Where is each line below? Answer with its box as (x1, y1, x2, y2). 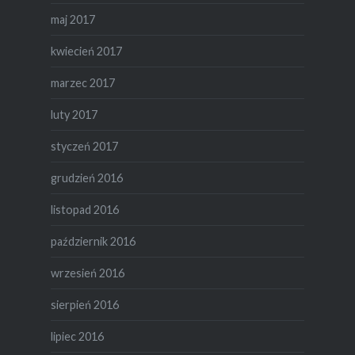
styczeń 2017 (50, 139, 118, 153)
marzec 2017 (50, 75, 115, 90)
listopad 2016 (50, 202, 119, 216)
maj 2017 (50, 12, 95, 26)
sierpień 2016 (50, 297, 119, 311)
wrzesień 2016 (50, 265, 124, 280)
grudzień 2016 (50, 170, 123, 185)
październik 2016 (50, 234, 136, 248)
